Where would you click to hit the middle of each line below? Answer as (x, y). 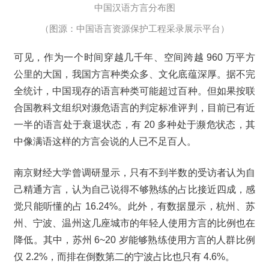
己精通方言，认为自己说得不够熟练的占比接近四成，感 (134, 190)
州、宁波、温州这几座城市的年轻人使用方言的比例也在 (134, 223)
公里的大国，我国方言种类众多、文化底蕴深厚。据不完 (134, 74)
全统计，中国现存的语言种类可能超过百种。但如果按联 (134, 91)
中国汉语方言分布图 (134, 8)
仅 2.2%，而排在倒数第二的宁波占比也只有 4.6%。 (124, 257)
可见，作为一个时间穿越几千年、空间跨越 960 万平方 (134, 58)
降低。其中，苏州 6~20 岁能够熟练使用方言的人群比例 (134, 240)
